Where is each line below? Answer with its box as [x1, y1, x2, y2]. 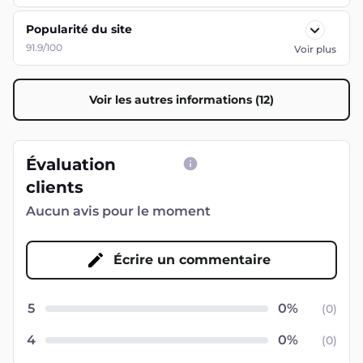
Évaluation [26, 155, 116, 174]
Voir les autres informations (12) [89, 92, 274, 107]
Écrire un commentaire [113, 252, 271, 267]
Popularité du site [26, 22, 132, 36]
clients [26, 177, 83, 197]
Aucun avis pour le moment [26, 203, 211, 219]
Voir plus [293, 43, 336, 55]
